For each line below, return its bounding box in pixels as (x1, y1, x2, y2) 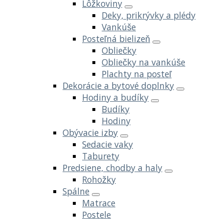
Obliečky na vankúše (102, 56, 185, 68)
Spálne (63, 185, 89, 197)
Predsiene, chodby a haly (63, 161, 162, 174)
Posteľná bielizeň (82, 32, 150, 44)
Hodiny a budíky (82, 91, 149, 103)
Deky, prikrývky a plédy (102, 9, 196, 21)
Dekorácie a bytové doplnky (63, 79, 174, 91)
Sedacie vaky (82, 138, 133, 150)
